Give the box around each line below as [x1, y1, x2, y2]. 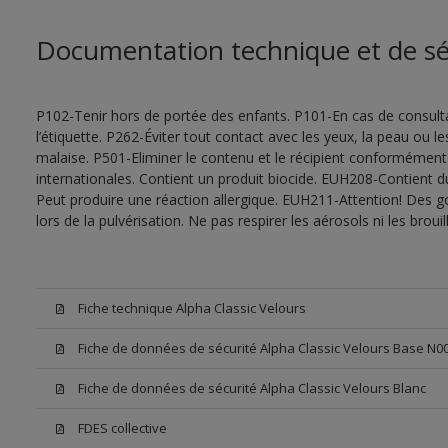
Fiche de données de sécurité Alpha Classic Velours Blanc [77, 379, 426, 397]
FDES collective [77, 419, 167, 437]
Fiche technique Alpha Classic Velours [77, 299, 306, 317]
